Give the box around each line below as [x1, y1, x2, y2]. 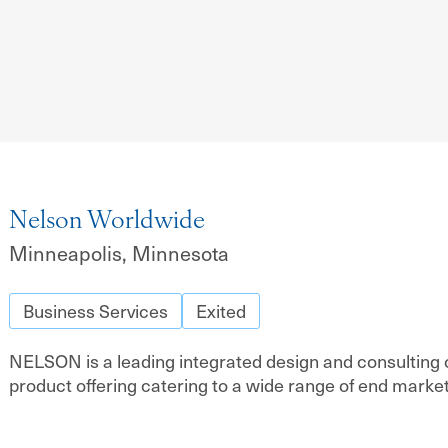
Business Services [22, 298, 168, 323]
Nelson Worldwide [8, 210, 205, 234]
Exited [195, 298, 246, 323]
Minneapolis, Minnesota [8, 239, 229, 267]
